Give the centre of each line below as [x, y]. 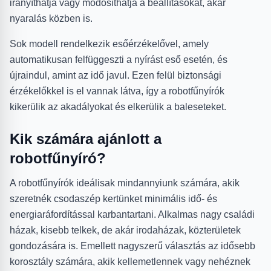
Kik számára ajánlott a [86, 139]
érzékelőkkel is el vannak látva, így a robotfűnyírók [117, 91]
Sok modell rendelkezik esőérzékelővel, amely [109, 44]
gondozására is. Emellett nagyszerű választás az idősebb [132, 246]
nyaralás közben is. [51, 19]
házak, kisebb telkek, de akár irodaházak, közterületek [125, 230]
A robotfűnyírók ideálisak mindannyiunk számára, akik [125, 183]
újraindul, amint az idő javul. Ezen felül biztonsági [116, 76]
